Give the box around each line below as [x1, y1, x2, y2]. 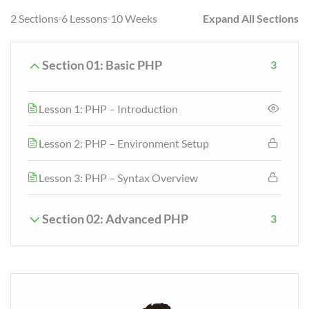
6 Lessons [61, 12, 108, 26]
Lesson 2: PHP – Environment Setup [39, 137, 209, 150]
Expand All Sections [203, 12, 299, 26]
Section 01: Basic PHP [42, 58, 162, 73]
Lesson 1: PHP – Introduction [39, 102, 178, 116]
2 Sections [10, 12, 59, 26]
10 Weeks [110, 12, 157, 26]
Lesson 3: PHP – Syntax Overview [39, 171, 198, 185]
